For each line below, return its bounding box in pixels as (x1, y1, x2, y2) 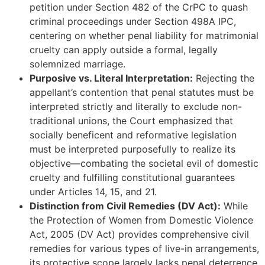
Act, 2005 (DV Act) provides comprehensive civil (30, 228, 249, 241)
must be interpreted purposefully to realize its (30, 143, 235, 156)
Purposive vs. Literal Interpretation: (30, 72, 193, 85)
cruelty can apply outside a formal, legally (30, 44, 218, 56)
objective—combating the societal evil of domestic (30, 157, 258, 170)
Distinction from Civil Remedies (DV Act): (30, 200, 221, 212)
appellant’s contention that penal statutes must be (30, 86, 254, 99)
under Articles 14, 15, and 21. (30, 186, 157, 198)
